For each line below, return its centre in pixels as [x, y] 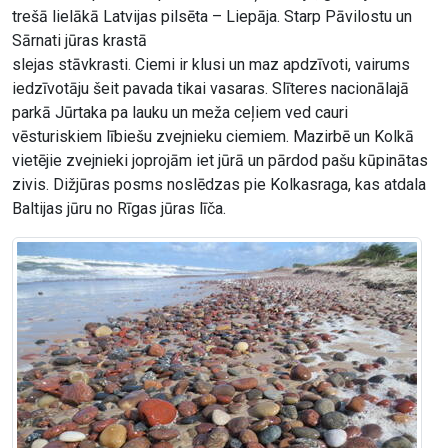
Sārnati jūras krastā [79, 41]
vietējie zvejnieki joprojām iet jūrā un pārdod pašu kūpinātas [220, 161]
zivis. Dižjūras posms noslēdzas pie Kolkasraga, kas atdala [219, 185]
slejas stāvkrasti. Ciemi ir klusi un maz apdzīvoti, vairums [211, 65]
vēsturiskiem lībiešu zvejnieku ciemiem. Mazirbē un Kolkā [213, 137]
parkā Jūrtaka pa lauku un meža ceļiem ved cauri [180, 113]
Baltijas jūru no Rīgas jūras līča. [119, 209]
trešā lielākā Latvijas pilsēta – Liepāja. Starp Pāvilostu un [212, 17]
